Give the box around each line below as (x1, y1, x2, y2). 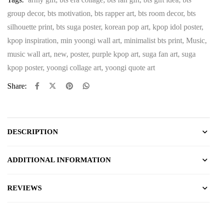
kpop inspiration (7, 36, 57, 45)
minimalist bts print (124, 36, 182, 45)
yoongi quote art (105, 63, 155, 72)
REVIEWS (7, 184, 42, 192)
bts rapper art (94, 9, 134, 17)
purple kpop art (92, 49, 139, 58)
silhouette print (7, 22, 52, 31)
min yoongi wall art (61, 36, 120, 45)
